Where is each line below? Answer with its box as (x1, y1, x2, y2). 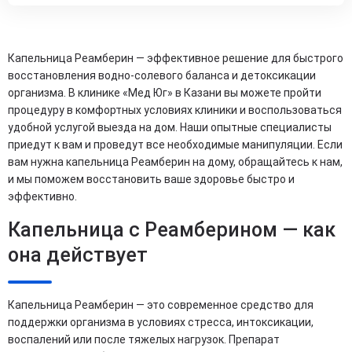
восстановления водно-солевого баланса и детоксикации (8, 68, 316, 82)
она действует (8, 243, 148, 266)
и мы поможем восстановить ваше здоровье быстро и (8, 172, 295, 185)
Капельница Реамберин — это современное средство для (8, 298, 313, 311)
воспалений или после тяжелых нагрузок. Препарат (8, 332, 280, 346)
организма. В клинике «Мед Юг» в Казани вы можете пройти (8, 86, 321, 99)
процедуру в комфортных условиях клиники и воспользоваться (8, 103, 342, 116)
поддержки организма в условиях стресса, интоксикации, (8, 315, 313, 328)
